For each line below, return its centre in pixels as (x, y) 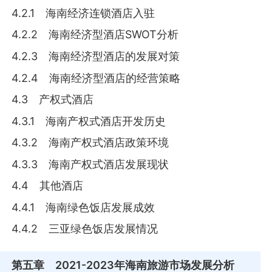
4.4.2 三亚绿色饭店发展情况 (85, 229)
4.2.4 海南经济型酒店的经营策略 (96, 78)
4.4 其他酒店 (48, 186)
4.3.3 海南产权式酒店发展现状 (90, 164)
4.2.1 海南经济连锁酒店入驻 (83, 13)
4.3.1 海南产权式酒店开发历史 (89, 121)
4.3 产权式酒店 (53, 100)
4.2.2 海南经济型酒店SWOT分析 (95, 35)
